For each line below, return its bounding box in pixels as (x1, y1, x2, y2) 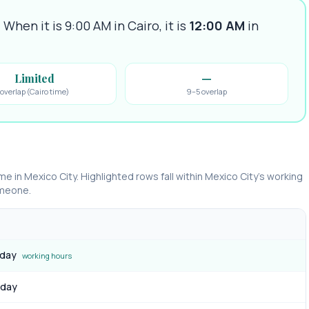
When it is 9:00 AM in (3, 17, 128, 34)
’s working (258, 170, 303, 183)
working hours (22, 250, 72, 261)
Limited (14, 71, 54, 86)
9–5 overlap (186, 86, 227, 97)
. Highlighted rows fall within (77, 170, 205, 183)
